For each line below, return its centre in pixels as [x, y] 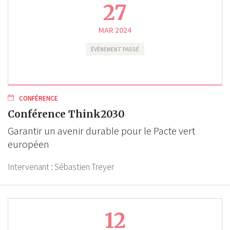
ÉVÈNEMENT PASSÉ [115, 49]
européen [28, 144]
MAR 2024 [115, 30]
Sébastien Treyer [84, 167]
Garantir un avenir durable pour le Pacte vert [101, 131]
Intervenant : [31, 167]
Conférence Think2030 [66, 114]
